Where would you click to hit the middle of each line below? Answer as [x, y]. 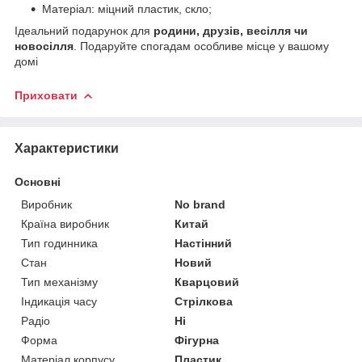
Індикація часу [59, 301]
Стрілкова [204, 301]
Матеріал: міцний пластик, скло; [127, 8]
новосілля [44, 46]
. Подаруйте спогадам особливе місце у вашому [201, 46]
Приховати [46, 95]
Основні [38, 181]
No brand [200, 204]
